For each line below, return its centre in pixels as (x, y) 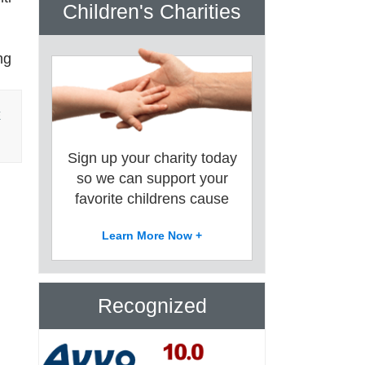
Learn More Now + (152, 235)
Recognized (152, 306)
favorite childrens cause (152, 198)
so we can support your (152, 178)
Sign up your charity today (152, 158)
